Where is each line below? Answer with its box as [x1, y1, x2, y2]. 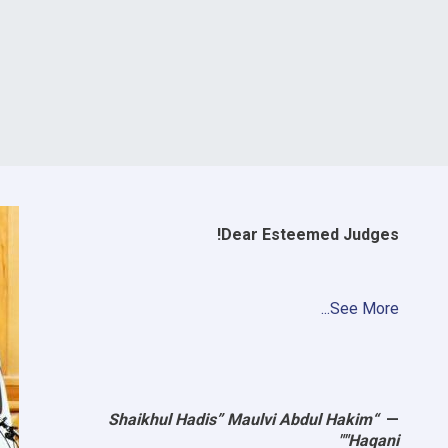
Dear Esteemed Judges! [221, 225, 399, 244]
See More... [330, 299, 399, 318]
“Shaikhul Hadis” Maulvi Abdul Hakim [108, 410, 372, 429]
